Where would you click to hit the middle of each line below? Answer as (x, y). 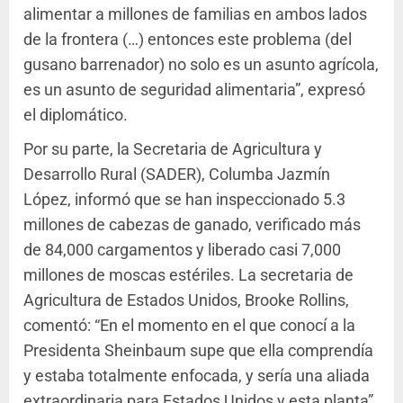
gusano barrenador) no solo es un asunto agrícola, (201, 65)
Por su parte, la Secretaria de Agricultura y (173, 149)
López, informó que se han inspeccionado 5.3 (184, 200)
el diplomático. (76, 115)
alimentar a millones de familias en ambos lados (195, 14)
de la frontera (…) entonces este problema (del (188, 40)
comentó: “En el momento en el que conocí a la (189, 326)
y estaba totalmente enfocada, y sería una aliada (197, 376)
